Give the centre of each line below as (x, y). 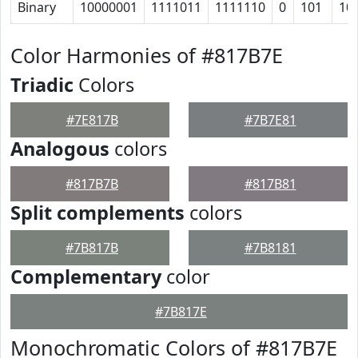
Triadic (42, 85)
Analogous (60, 149)
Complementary (86, 276)
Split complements (97, 213)
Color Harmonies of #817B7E (147, 55)
